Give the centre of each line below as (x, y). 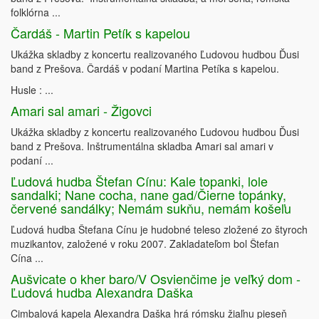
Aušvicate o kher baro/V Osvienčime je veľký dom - (156, 279)
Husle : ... (32, 90)
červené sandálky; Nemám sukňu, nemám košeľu (151, 208)
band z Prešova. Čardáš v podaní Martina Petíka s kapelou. (145, 69)
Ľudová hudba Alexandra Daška (102, 292)
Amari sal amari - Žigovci (81, 111)
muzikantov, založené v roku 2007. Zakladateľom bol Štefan (145, 244)
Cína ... (27, 258)
